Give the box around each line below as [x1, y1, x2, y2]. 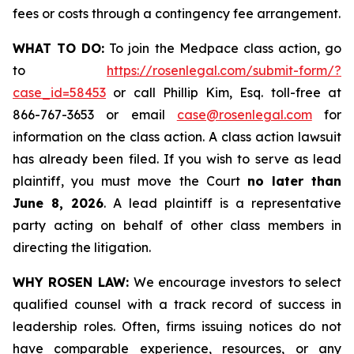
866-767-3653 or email [13, 107, 177, 122]
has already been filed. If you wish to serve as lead [13, 151, 341, 167]
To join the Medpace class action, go [104, 40, 342, 56]
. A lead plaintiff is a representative [104, 195, 341, 211]
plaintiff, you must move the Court [13, 173, 247, 189]
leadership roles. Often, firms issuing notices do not [13, 318, 341, 334]
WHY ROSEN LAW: [13, 274, 134, 290]
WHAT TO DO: [13, 40, 105, 56]
